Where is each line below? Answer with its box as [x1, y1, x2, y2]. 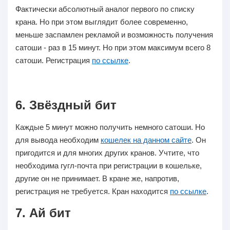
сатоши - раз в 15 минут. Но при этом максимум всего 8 [15, 43, 210, 52]
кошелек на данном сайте [101, 136, 191, 144]
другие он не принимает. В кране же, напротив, [15, 174, 179, 183]
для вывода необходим [15, 136, 101, 144]
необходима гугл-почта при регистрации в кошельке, [15, 161, 202, 170]
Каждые [15, 123, 46, 131]
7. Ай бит [15, 206, 71, 220]
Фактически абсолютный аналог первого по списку [15, 5, 195, 13]
